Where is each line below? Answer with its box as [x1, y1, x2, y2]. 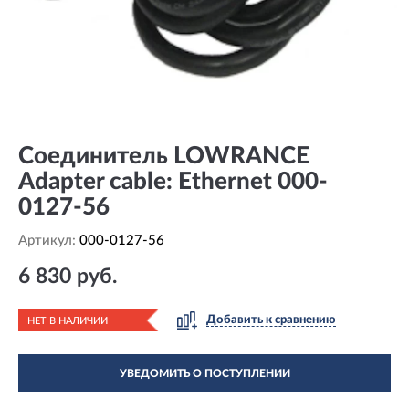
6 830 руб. [18, 266, 117, 287]
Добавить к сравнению [206, 314, 336, 326]
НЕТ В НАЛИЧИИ [27, 316, 108, 326]
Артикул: [18, 234, 79, 247]
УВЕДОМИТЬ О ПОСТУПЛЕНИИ [119, 368, 290, 379]
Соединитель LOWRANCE [18, 144, 309, 168]
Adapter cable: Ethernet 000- [18, 170, 328, 194]
